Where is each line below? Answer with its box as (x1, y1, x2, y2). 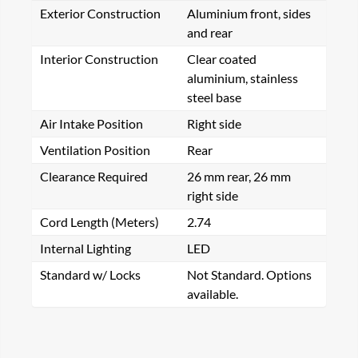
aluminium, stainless (187, 70, 298, 86)
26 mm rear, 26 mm (187, 169, 291, 184)
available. (187, 286, 238, 301)
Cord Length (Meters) (40, 214, 159, 229)
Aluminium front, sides (187, 6, 311, 21)
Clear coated (187, 51, 257, 66)
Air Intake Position (40, 116, 143, 131)
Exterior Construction (40, 6, 161, 21)
